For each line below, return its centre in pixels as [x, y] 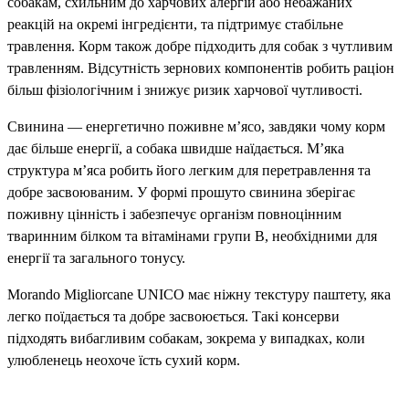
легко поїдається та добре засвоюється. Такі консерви [173, 316]
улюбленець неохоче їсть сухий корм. [124, 360]
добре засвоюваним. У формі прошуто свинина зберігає [181, 192]
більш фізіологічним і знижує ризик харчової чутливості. [185, 89]
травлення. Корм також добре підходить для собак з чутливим [200, 46]
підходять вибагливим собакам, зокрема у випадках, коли [186, 338]
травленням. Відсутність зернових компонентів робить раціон [201, 68]
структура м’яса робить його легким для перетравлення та [189, 170]
